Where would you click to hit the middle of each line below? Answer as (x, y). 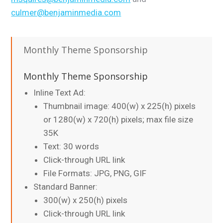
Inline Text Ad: (60, 92)
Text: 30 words (71, 146)
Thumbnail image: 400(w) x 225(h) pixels (120, 106)
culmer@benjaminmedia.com (66, 12)
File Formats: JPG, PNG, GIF (95, 173)
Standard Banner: (66, 186)
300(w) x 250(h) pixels (86, 200)
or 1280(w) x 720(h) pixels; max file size (118, 119)
